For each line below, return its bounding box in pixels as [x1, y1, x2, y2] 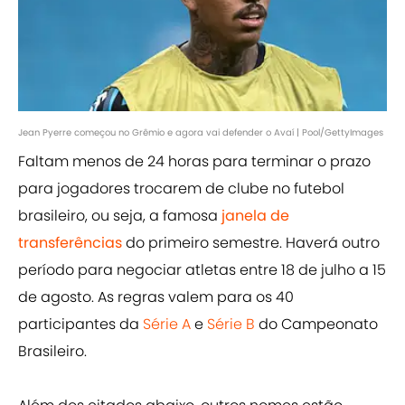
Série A [143, 314, 191, 335]
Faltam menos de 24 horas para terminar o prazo [18, 151, 371, 173]
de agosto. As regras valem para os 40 [18, 287, 294, 308]
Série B [207, 314, 255, 335]
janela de [221, 205, 289, 227]
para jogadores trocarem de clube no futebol [18, 178, 344, 200]
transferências [18, 232, 122, 254]
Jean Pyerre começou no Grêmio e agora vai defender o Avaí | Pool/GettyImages [18, 126, 383, 140]
